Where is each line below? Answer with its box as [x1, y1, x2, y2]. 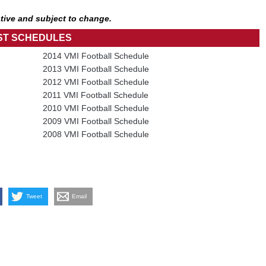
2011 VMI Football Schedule [42, 90, 148, 100]
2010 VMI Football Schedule [42, 103, 149, 113]
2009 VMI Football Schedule [42, 116, 149, 126]
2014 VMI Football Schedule [42, 50, 149, 61]
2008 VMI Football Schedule [42, 129, 149, 139]
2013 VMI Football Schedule [42, 64, 149, 74]
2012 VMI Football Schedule [42, 77, 149, 87]
